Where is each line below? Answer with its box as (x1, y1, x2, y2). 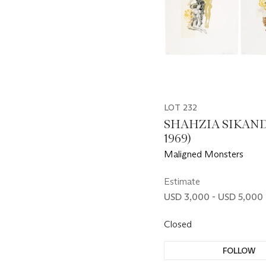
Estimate (164, 175, 200, 187)
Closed (164, 218, 194, 230)
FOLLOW (223, 245, 256, 256)
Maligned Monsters (164, 148, 243, 160)
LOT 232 (164, 102, 197, 113)
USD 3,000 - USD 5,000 (164, 191, 263, 202)
